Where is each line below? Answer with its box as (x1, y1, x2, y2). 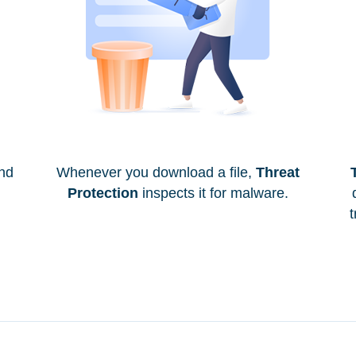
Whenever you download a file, (56, 164, 256, 180)
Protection (68, 184, 138, 201)
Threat (256, 164, 300, 180)
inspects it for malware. (138, 184, 288, 201)
